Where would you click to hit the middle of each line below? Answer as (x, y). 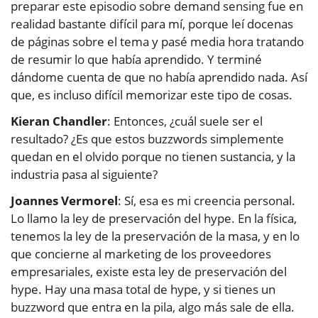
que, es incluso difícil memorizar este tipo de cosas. (152, 95)
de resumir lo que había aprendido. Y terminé (136, 60)
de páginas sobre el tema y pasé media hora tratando (157, 42)
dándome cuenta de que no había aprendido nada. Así (159, 77)
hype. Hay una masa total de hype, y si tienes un (143, 290)
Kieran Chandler (59, 121)
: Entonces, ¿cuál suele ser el (185, 121)
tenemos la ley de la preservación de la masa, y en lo (155, 236)
